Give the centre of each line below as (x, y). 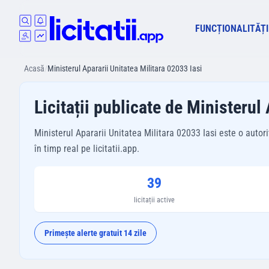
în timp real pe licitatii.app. (87, 149)
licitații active (154, 200)
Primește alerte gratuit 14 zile (95, 233)
